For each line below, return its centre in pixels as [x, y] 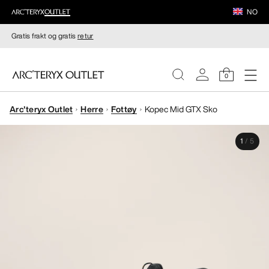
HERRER [39, 154]
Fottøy [124, 109]
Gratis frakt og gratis [44, 36]
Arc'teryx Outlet [41, 109]
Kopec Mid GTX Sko [181, 109]
